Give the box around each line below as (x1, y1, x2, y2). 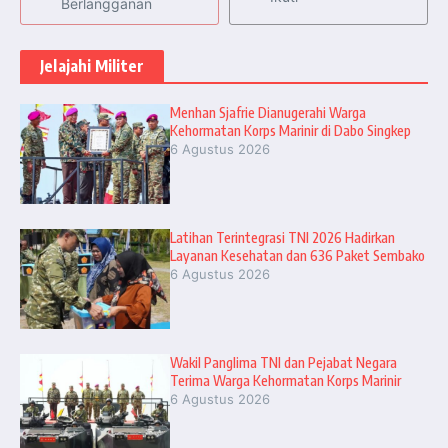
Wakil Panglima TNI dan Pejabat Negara (170, 353, 397, 371)
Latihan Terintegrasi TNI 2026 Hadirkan (170, 228, 395, 246)
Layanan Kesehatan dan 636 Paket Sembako (170, 246, 425, 264)
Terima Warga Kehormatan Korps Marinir (170, 371, 401, 389)
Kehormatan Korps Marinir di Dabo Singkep (170, 121, 411, 139)
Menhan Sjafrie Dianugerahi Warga (170, 103, 366, 121)
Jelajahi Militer (40, 55, 145, 76)
